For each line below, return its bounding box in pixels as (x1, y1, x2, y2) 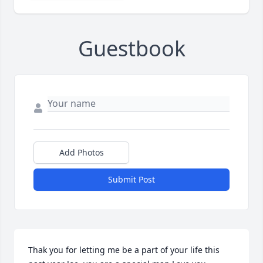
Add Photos (59, 147, 104, 159)
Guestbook (77, 34, 186, 63)
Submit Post (108, 174, 155, 186)
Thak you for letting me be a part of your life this (28, 244, 220, 256)
